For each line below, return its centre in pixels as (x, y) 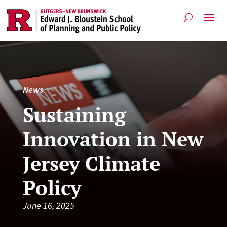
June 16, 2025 (48, 205)
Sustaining (74, 114)
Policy (52, 187)
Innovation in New (113, 138)
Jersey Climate (91, 163)
